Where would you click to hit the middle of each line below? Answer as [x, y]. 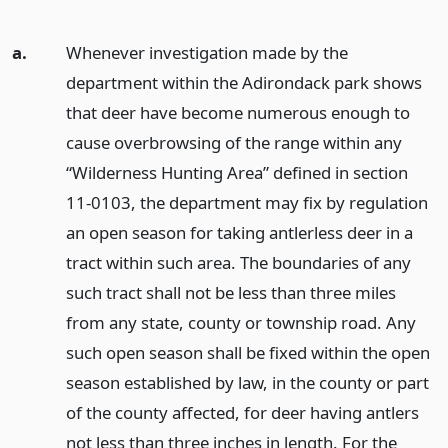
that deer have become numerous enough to [237, 112]
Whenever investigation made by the [206, 52]
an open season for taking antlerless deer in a [239, 232]
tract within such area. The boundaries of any [238, 262]
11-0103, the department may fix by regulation [246, 202]
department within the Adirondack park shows [243, 82]
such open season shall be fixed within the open [247, 352]
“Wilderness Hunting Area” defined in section [236, 172]
